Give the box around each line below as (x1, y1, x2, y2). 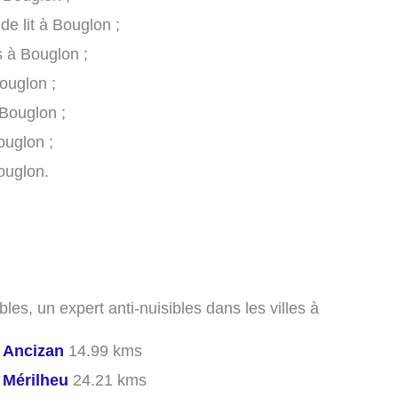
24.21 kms (68, 371, 147, 390)
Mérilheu (3, 371, 68, 390)
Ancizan (3, 342, 64, 361)
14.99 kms (64, 342, 142, 361)
